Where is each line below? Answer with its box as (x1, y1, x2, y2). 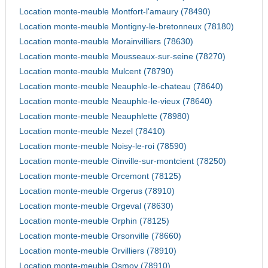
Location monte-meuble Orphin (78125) (19, 217, 169, 226)
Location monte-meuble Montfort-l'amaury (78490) (19, 7, 211, 17)
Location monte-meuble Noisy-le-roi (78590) (19, 142, 187, 151)
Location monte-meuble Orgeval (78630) (19, 202, 173, 211)
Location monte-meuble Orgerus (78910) (19, 187, 175, 196)
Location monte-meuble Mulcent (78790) (19, 67, 173, 77)
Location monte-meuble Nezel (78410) (19, 127, 165, 136)
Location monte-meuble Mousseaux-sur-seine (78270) (19, 52, 226, 62)
